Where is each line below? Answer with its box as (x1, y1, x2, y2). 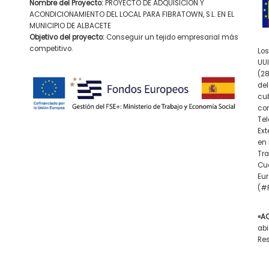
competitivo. (29, 43, 73, 53)
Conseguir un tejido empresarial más (104, 32, 238, 42)
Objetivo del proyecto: (29, 32, 104, 42)
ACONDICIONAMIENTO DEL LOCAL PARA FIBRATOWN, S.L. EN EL (29, 9, 234, 19)
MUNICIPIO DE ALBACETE (29, 20, 111, 31)
